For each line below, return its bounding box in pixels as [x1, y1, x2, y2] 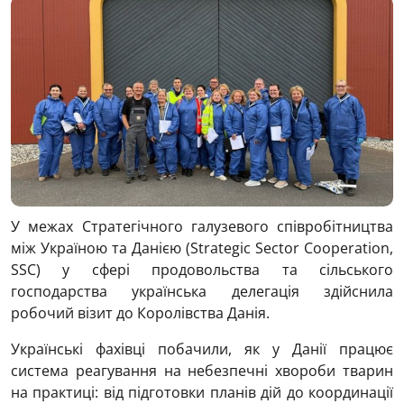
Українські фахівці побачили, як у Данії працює [11, 339, 393, 360]
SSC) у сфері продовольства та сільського [11, 260, 393, 280]
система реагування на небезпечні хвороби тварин [11, 361, 393, 381]
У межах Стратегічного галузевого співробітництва [11, 216, 393, 237]
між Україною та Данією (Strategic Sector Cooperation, [11, 238, 393, 259]
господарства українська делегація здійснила [11, 281, 393, 302]
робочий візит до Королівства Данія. [11, 303, 270, 324]
